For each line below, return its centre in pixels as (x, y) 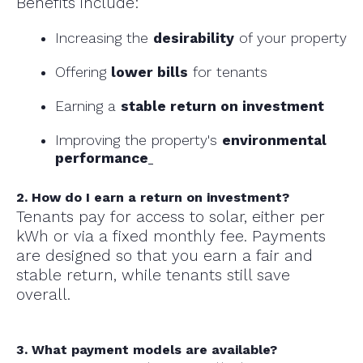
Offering (83, 73)
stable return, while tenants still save (153, 275)
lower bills (149, 73)
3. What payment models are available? (147, 350)
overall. (43, 295)
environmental (274, 141)
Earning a (88, 107)
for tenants (228, 73)
